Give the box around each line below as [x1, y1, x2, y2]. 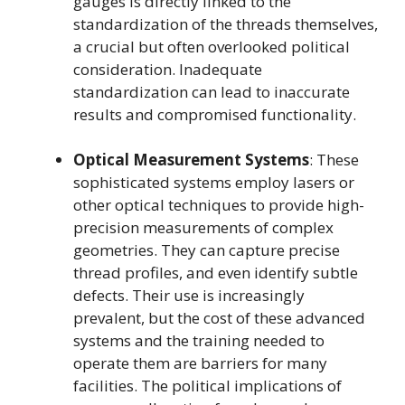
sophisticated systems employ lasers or [73, 172, 354, 193]
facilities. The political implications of [73, 375, 342, 396]
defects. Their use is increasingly [73, 285, 305, 306]
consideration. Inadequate [73, 58, 262, 80]
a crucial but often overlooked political [73, 35, 350, 57]
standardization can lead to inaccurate [73, 80, 350, 102]
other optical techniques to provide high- [73, 194, 364, 215]
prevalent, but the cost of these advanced [73, 307, 365, 328]
